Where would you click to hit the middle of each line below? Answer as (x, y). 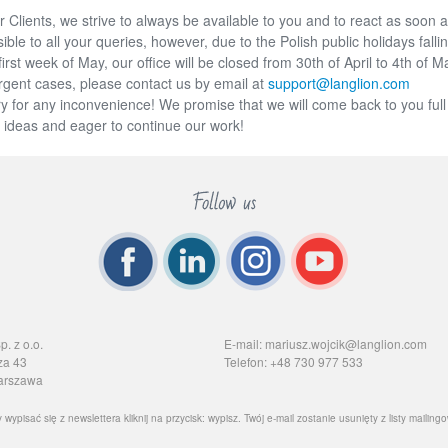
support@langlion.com (339, 83)
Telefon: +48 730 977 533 (293, 361)
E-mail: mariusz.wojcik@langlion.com (325, 343)
